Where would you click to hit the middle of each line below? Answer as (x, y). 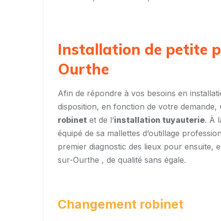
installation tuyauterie (159, 120)
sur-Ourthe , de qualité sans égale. (122, 160)
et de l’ (100, 120)
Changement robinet (121, 204)
